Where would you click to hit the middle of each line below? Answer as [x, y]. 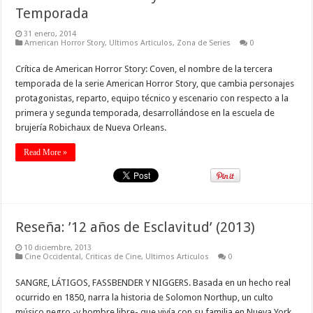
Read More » [46, 153]
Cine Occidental [53, 257]
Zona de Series [204, 43]
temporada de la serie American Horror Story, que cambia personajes [155, 84]
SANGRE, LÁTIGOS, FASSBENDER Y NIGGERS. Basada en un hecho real [153, 283]
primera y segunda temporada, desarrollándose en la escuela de [145, 113]
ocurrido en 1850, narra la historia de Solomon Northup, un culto [145, 298]
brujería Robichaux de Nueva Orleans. [91, 128]
